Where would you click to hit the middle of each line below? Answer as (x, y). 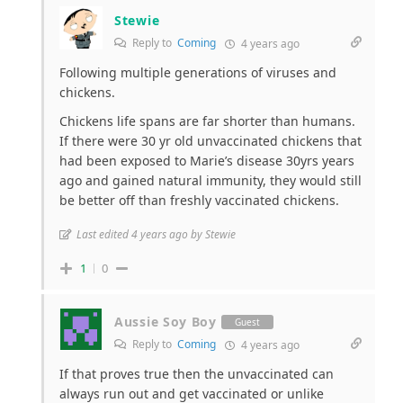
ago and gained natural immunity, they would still (210, 181)
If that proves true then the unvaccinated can (197, 374)
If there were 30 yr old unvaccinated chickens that (210, 141)
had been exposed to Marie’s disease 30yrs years (207, 161)
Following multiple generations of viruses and (198, 73)
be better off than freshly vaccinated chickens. (199, 201)
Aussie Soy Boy (166, 322)
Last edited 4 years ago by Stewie (156, 235)
